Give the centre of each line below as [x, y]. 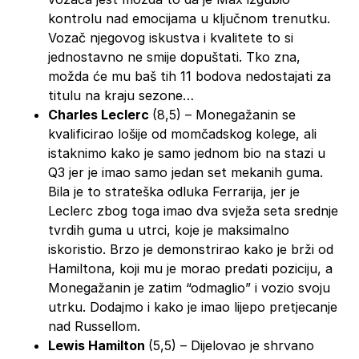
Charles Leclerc [100, 114]
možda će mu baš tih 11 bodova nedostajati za [190, 76]
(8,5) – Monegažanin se [224, 114]
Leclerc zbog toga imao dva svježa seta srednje [193, 210]
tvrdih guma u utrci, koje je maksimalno [169, 230]
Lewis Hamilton [98, 345]
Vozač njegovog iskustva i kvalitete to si [171, 37]
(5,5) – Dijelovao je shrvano [231, 345]
